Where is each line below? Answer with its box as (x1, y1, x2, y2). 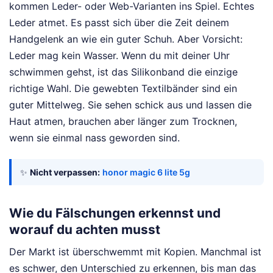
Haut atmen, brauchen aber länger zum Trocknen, (9, 115, 237, 128)
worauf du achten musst (9, 221, 160, 237)
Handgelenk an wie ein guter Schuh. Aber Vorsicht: (9, 33, 243, 46)
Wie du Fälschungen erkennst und (9, 205, 221, 221)
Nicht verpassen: (30, 167, 100, 178)
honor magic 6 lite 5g (102, 167, 190, 178)
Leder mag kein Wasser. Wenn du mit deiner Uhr (9, 49, 230, 62)
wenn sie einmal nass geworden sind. (9, 132, 180, 144)
